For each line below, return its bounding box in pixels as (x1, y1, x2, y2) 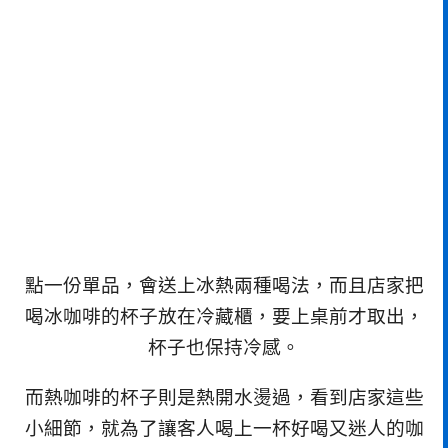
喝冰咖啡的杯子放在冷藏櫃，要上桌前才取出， (24, 306, 424, 328)
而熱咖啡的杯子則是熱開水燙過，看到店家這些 (24, 386, 424, 408)
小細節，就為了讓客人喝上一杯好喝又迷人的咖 (24, 417, 424, 439)
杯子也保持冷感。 (148, 337, 300, 359)
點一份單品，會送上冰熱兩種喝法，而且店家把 (24, 275, 424, 297)
